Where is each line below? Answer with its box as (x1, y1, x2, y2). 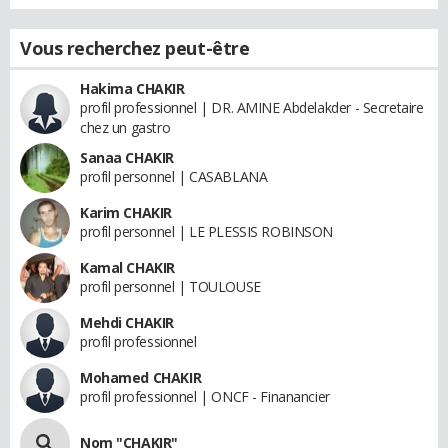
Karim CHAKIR (80, 203, 172, 222)
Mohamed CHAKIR (80, 368, 202, 387)
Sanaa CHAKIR (80, 148, 174, 167)
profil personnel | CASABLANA (80, 167, 268, 186)
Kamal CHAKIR (80, 258, 175, 277)
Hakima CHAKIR (80, 79, 185, 98)
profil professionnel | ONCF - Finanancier (80, 387, 330, 406)
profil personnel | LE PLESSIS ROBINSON (80, 222, 334, 241)
